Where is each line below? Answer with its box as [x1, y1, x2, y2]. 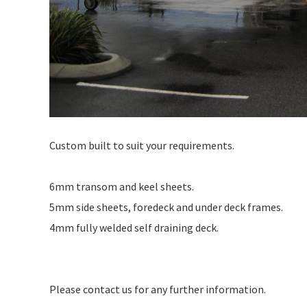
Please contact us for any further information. [49, 282, 266, 296]
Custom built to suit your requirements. [49, 138, 234, 152]
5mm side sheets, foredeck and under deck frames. [49, 199, 283, 214]
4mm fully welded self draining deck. [49, 220, 219, 234]
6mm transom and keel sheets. [49, 179, 194, 193]
